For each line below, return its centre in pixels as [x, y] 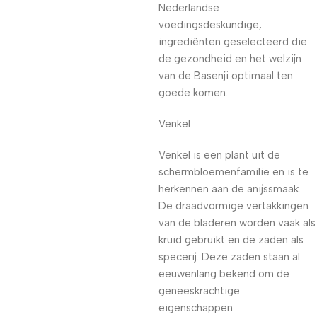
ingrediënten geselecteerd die [233, 42]
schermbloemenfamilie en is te [234, 172]
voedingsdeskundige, [210, 25]
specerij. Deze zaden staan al [229, 257]
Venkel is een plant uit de [219, 155]
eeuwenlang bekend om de [224, 274]
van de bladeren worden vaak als [237, 223]
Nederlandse [189, 8]
